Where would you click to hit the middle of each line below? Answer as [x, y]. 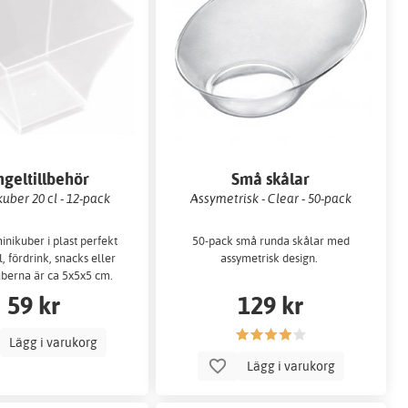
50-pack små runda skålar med [270, 240]
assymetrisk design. [271, 257]
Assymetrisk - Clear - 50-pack [270, 199]
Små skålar [271, 179]
